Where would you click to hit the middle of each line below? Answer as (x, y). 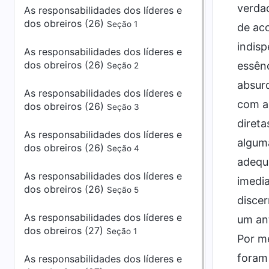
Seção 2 (123, 65)
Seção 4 (123, 148)
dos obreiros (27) (65, 231)
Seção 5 (123, 190)
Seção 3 (123, 107)
